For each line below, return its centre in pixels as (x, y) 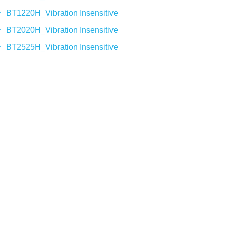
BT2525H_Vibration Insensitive (62, 47)
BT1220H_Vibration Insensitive (62, 13)
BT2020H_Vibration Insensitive (62, 30)
